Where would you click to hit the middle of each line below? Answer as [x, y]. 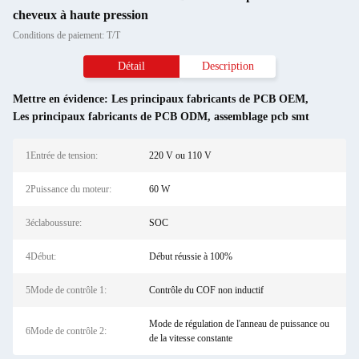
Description [228, 66]
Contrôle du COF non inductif [206, 290]
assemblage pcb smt [262, 117]
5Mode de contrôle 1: [66, 290]
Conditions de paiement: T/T [67, 35]
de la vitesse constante [190, 338]
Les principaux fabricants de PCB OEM [208, 99]
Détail [131, 66]
